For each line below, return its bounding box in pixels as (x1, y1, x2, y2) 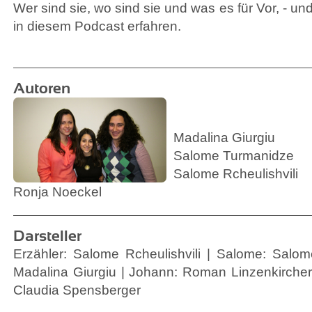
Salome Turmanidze (173, 148, 294, 163)
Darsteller (13, 227, 81, 244)
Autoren (13, 79, 70, 97)
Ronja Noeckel (13, 185, 102, 199)
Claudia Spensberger (13, 283, 141, 297)
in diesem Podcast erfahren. (13, 19, 181, 33)
